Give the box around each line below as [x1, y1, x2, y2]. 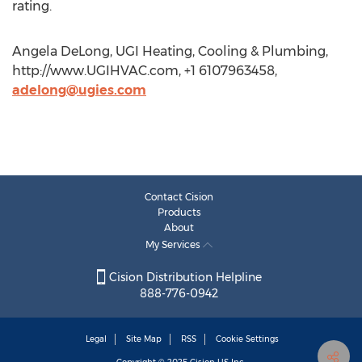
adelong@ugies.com [12, 82, 146, 98]
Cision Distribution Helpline [105, 270, 262, 285]
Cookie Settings [216, 334, 279, 345]
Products [157, 206, 201, 218]
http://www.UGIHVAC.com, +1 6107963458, [12, 63, 277, 78]
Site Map [126, 334, 162, 345]
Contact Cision [145, 191, 213, 203]
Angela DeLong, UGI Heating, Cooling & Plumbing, [12, 44, 328, 59]
